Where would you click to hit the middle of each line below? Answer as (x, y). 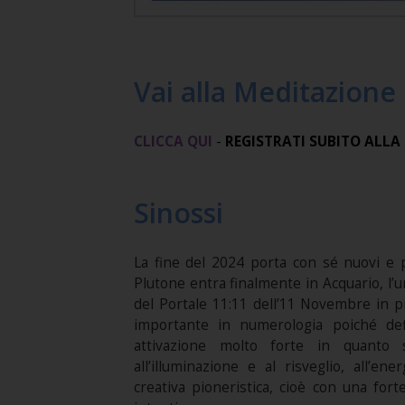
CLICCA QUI (173, 141)
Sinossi (178, 212)
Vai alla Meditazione (264, 91)
